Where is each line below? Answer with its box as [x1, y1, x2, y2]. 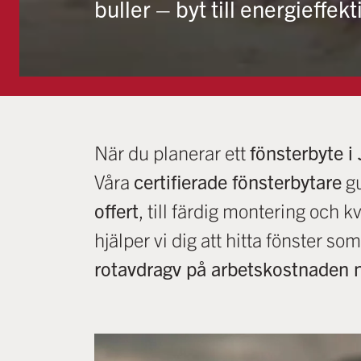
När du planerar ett [94, 140, 250, 164]
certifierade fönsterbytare [134, 169, 342, 193]
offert [94, 198, 139, 222]
